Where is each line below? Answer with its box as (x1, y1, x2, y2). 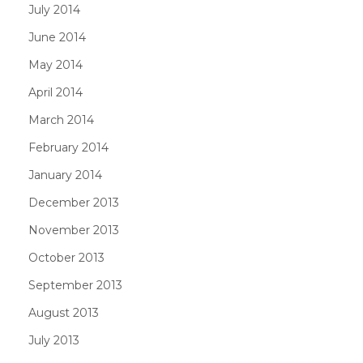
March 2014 (28, 112, 94, 127)
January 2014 (28, 167, 102, 182)
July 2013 (28, 332, 79, 348)
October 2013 (28, 250, 105, 265)
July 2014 (28, 2, 80, 17)
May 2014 (28, 57, 83, 72)
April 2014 (28, 84, 83, 100)
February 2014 (28, 139, 109, 155)
